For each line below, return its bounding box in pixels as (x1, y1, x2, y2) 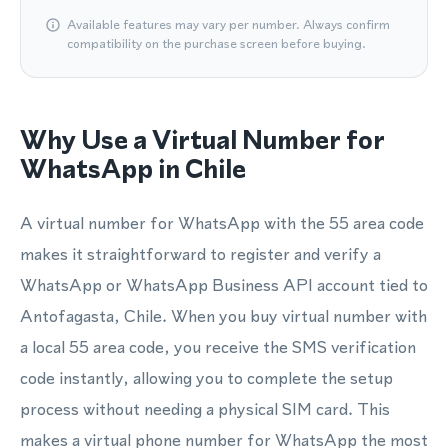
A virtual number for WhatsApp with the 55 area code (20, 211, 424, 235)
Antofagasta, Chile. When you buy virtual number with (20, 304, 427, 328)
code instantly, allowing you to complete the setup (20, 366, 393, 390)
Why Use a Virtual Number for (20, 122, 385, 158)
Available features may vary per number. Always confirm (67, 16, 390, 33)
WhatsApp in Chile (20, 151, 246, 187)
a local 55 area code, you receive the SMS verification (20, 335, 416, 359)
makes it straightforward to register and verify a (20, 242, 381, 266)
